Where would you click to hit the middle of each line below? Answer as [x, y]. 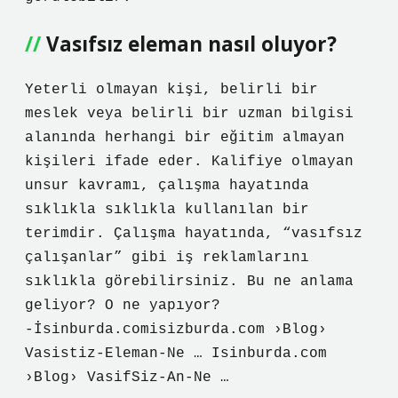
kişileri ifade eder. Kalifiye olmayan [189, 162]
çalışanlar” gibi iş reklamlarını [167, 258]
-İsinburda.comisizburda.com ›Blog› [176, 330]
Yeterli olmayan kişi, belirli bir [171, 90]
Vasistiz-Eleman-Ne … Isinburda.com [176, 354]
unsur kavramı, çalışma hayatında [167, 186]
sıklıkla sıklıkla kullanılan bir [167, 210]
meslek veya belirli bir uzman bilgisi [189, 114]
